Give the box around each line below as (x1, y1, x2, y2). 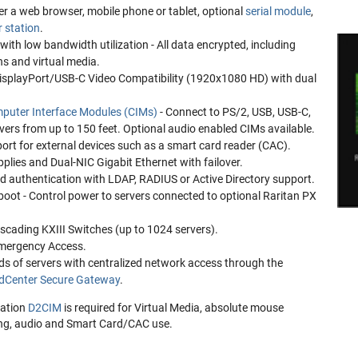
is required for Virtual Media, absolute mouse (61, 300, 284, 314)
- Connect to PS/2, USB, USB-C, (157, 105, 311, 118)
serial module (245, 4, 311, 18)
